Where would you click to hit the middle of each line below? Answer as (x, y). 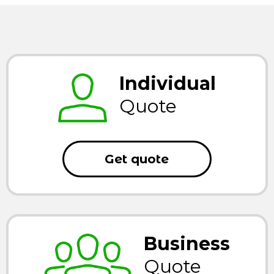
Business (187, 244)
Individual (168, 84)
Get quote (137, 159)
